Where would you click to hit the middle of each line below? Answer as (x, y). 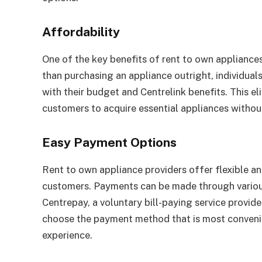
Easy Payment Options (109, 143)
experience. (67, 235)
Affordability (81, 32)
